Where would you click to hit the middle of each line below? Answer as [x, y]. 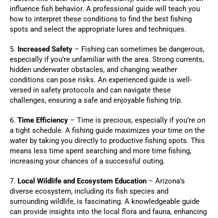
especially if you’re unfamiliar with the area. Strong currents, [107, 60]
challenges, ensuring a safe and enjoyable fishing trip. [96, 100]
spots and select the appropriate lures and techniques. [98, 29]
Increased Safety [45, 49]
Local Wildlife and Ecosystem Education [82, 181]
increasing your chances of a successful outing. [87, 161]
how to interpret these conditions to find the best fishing [101, 19]
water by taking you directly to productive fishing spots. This [107, 141]
